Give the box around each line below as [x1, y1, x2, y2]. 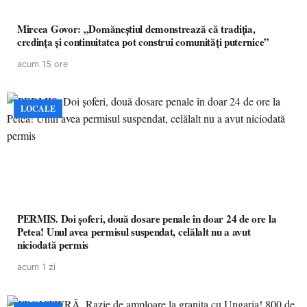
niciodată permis [17, 237, 89, 252]
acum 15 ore [17, 59, 68, 69]
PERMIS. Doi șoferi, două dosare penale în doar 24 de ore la [17, 211, 277, 226]
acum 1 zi [17, 262, 56, 272]
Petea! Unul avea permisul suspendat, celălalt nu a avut [17, 224, 251, 239]
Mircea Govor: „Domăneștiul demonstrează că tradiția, [17, 21, 256, 36]
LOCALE [21, 103, 56, 114]
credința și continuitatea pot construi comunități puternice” [17, 34, 269, 49]
